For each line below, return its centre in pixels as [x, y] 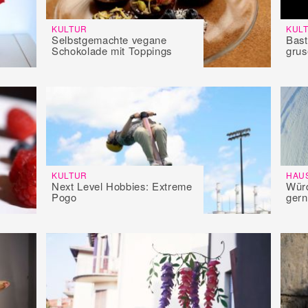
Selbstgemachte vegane [109, 39]
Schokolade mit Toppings [112, 50]
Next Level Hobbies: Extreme [122, 186]
